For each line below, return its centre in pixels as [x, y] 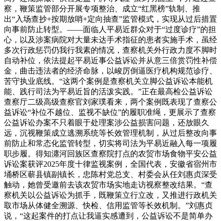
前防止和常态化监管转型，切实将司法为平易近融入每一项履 [110, 143]
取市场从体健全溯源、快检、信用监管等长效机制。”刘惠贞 [108, 205]
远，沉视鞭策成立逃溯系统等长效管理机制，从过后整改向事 [110, 133]
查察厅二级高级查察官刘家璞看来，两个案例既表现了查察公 [110, 102]
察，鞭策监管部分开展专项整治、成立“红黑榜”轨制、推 [102, 8]
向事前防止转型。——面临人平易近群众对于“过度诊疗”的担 [110, 29]
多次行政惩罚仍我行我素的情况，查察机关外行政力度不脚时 [110, 50]
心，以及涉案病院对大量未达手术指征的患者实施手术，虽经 [110, 39]
